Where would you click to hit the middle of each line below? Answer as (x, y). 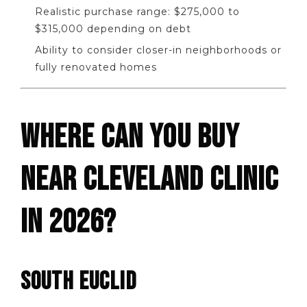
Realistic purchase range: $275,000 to (137, 11)
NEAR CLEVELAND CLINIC (149, 180)
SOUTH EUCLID (78, 282)
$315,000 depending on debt (113, 28)
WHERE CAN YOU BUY (130, 138)
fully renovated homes (96, 67)
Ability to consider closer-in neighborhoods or (158, 50)
